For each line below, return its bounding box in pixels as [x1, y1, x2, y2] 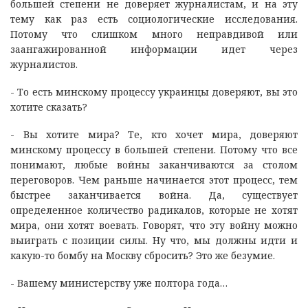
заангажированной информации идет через [10, 42, 298, 56]
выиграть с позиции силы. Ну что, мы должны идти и [10, 233, 298, 247]
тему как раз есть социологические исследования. [10, 12, 298, 25]
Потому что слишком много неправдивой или [10, 27, 298, 41]
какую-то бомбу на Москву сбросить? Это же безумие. [10, 248, 275, 262]
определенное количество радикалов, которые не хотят [10, 203, 298, 217]
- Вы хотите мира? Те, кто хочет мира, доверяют [10, 127, 298, 141]
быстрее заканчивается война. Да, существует [10, 188, 298, 201]
